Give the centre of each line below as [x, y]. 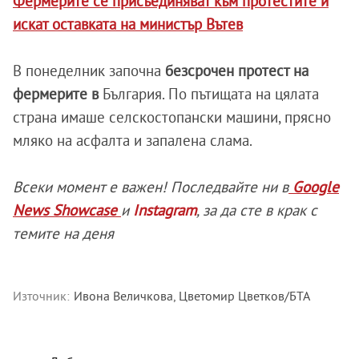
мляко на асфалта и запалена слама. [133, 141]
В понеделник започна [87, 71]
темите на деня [63, 234]
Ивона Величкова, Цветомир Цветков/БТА [192, 296]
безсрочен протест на [235, 71]
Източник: [41, 296]
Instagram [165, 210]
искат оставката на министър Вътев [128, 24]
